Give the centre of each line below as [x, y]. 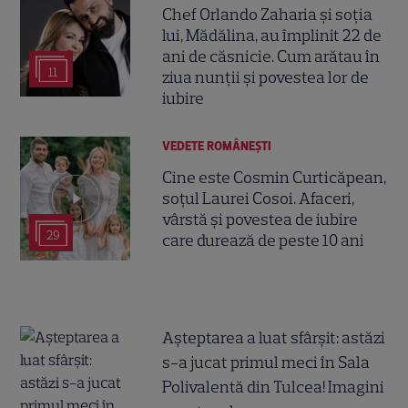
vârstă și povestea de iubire [260, 219]
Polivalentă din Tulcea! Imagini [274, 387]
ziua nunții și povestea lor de [266, 77]
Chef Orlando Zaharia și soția [268, 14]
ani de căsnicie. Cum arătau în [271, 56]
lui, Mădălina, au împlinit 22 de [272, 35]
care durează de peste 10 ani [264, 240]
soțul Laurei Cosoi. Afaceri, [259, 199]
